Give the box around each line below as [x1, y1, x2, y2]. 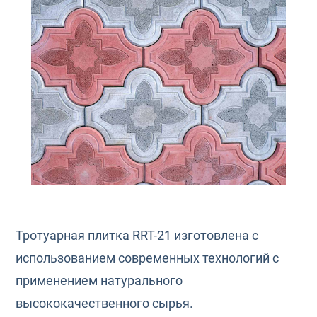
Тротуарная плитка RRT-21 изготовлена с [16, 228, 259, 243]
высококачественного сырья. [16, 296, 194, 311]
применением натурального [16, 273, 183, 289]
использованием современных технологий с [16, 250, 279, 266]
